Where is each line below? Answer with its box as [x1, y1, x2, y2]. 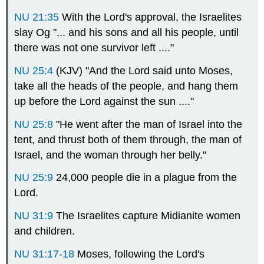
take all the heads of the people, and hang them [14, 80, 239, 92]
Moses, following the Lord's [74, 248, 205, 260]
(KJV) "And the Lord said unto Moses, [53, 64, 233, 77]
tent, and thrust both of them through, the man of [14, 133, 242, 146]
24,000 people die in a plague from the [53, 171, 237, 184]
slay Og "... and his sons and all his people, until [14, 27, 239, 39]
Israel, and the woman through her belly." [14, 148, 207, 161]
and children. [14, 225, 75, 237]
